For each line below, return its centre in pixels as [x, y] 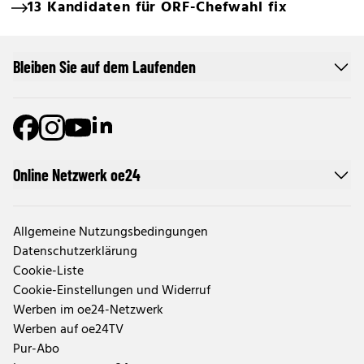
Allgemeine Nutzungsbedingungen [110, 233]
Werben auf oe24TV [68, 330]
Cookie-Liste [48, 272]
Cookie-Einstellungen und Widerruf [112, 291]
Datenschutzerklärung [75, 252]
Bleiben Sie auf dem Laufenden [104, 67]
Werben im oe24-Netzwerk [88, 311]
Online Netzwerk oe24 [77, 175]
